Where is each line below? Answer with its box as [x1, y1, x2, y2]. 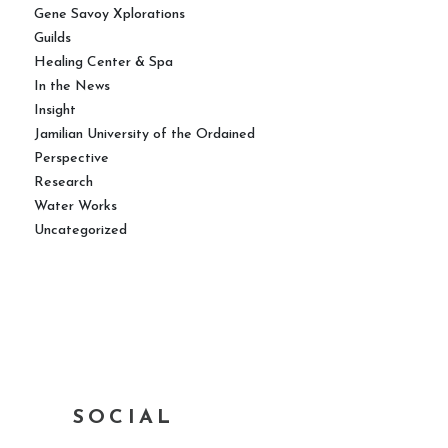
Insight [34, 103, 76, 118]
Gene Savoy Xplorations [34, 7, 185, 22]
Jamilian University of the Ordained [34, 127, 255, 142]
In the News [34, 79, 110, 94]
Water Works [34, 199, 117, 214]
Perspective [34, 151, 109, 166]
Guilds [34, 31, 71, 46]
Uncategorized [34, 223, 127, 238]
